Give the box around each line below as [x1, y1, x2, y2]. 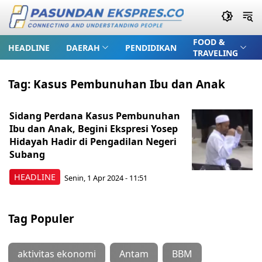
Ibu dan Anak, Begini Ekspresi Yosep [9, 122, 178, 135]
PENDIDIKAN [125, 42, 177, 53]
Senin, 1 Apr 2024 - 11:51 [64, 172, 147, 183]
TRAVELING [192, 47, 238, 58]
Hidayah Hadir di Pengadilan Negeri [9, 135, 177, 148]
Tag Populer [8, 211, 74, 226]
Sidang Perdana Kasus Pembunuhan [9, 109, 180, 122]
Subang [9, 148, 45, 161]
